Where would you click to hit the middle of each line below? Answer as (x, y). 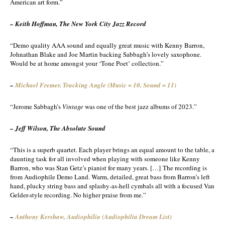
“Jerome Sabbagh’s (36, 106)
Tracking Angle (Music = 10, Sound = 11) (120, 85)
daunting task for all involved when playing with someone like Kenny (105, 159)
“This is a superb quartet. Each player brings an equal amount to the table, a (112, 150)
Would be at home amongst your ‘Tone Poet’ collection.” (87, 63)
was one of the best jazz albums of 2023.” (140, 106)
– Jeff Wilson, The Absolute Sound (58, 128)
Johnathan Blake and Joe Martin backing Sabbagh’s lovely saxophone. (106, 54)
